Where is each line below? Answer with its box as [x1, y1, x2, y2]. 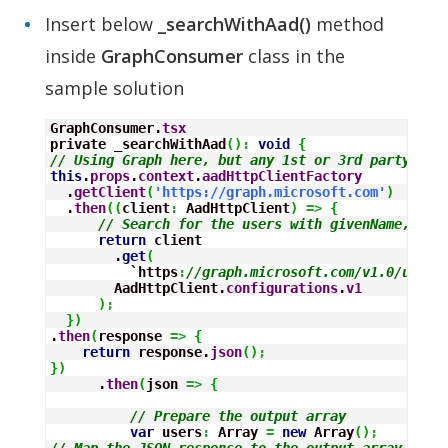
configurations [226, 279, 338, 296]
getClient [74, 183, 146, 200]
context [138, 167, 194, 184]
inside [45, 43, 101, 68]
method [311, 11, 384, 36]
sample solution [45, 75, 184, 100]
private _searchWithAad [50, 135, 226, 152]
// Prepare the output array [130, 407, 346, 424]
